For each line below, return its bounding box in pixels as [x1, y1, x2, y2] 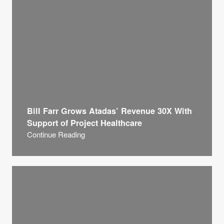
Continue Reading [27, 129, 85, 139]
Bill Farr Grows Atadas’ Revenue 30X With [27, 105, 192, 116]
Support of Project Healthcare [27, 117, 142, 128]
